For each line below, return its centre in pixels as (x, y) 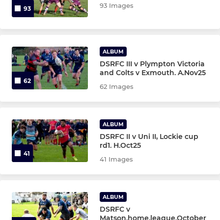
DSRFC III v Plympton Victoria (152, 64)
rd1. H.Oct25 (121, 145)
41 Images (117, 159)
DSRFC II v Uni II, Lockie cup (149, 136)
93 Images (117, 5)
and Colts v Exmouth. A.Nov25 (153, 72)
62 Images (117, 86)
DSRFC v (115, 209)
